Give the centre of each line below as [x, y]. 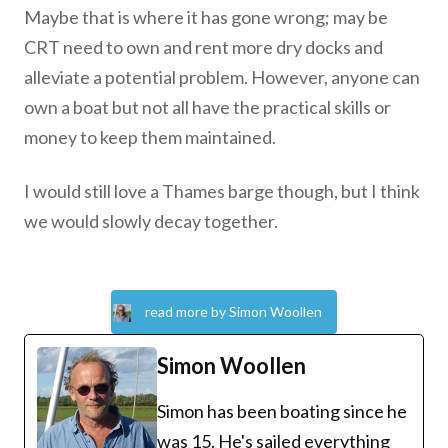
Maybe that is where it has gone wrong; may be [206, 17]
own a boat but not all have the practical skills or [207, 107]
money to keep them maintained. [150, 137]
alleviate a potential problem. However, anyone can [222, 77]
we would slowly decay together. [151, 221]
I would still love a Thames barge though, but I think [222, 191]
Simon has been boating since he [282, 411]
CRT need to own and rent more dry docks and [203, 47]
